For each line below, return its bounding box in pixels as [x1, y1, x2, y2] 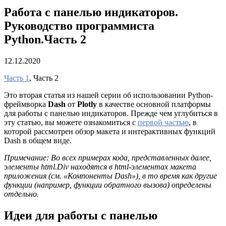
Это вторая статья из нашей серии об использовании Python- [4, 90, 213, 99]
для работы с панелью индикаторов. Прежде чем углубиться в [4, 108, 218, 118]
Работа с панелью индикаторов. [4, 5, 178, 19]
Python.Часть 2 [4, 32, 86, 46]
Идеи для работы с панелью [4, 208, 157, 222]
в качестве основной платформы [99, 99, 211, 108]
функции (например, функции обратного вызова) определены [4, 180, 211, 189]
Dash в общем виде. [4, 136, 72, 145]
